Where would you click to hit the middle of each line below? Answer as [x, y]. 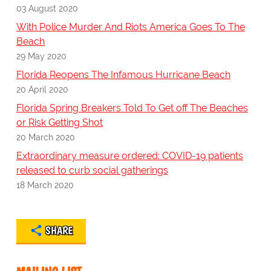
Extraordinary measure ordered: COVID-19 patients [129, 155]
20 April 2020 [42, 89]
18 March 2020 [45, 184]
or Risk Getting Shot [59, 122]
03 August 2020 [47, 8]
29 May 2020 [41, 56]
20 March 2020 [45, 137]
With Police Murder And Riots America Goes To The [130, 27]
